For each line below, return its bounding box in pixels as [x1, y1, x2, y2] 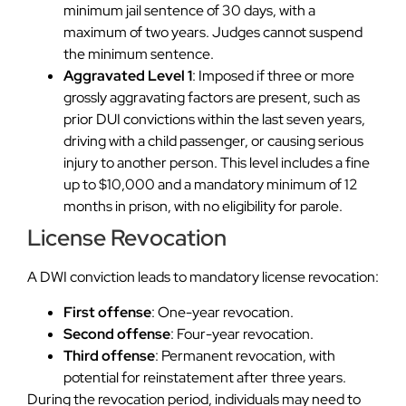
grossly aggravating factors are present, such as [63, 88, 360, 108]
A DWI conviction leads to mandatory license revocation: [27, 267, 379, 287]
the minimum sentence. [63, 44, 214, 64]
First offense [63, 302, 151, 322]
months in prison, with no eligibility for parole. [63, 197, 343, 217]
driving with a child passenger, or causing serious [63, 131, 363, 151]
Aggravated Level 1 [63, 66, 192, 86]
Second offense [63, 324, 170, 343]
